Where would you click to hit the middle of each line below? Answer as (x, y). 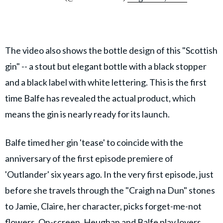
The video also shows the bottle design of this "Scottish (111, 51)
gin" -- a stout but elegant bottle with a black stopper (106, 66)
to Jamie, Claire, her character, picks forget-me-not (103, 206)
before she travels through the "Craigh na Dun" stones (110, 190)
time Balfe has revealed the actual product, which (100, 98)
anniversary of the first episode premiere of (89, 159)
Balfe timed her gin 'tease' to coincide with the (94, 143)
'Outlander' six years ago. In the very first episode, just (109, 174)
